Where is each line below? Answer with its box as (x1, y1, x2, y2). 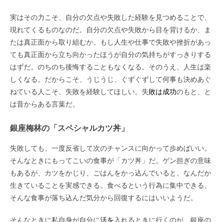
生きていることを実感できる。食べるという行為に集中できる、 (10, 181, 211, 189)
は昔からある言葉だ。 (10, 100, 79, 108)
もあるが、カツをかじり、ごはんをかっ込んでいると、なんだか (10, 168, 211, 177)
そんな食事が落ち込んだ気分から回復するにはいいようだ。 (10, 193, 197, 202)
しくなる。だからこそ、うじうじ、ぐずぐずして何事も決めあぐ (10, 75, 211, 83)
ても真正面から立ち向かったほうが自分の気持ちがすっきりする (10, 50, 211, 58)
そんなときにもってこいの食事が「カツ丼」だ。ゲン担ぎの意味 (10, 156, 211, 165)
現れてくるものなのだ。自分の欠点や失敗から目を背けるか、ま (10, 25, 211, 34)
